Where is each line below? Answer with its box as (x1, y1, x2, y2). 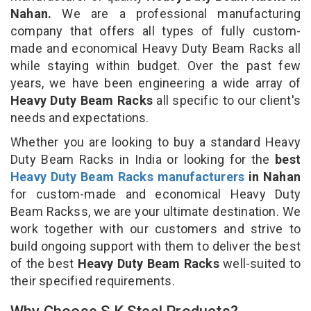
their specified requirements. (10, 273, 178, 288)
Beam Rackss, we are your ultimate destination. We (10, 203, 301, 219)
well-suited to (223, 255, 301, 271)
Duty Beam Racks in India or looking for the (10, 151, 276, 167)
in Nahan (244, 169, 301, 184)
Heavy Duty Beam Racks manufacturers (10, 169, 245, 184)
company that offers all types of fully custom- (10, 23, 301, 38)
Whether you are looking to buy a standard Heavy (10, 134, 301, 149)
